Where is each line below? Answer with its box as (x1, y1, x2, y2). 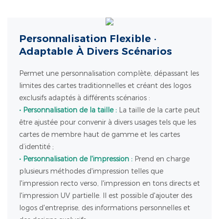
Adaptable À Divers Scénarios (19, 45, 172, 57)
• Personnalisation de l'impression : (19, 154, 132, 163)
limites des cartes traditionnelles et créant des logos (19, 81, 191, 90)
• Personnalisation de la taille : (19, 105, 117, 114)
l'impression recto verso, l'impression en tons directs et (19, 178, 200, 188)
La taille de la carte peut (116, 105, 200, 114)
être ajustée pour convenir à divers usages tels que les (19, 117, 196, 127)
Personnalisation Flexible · (19, 32, 156, 44)
